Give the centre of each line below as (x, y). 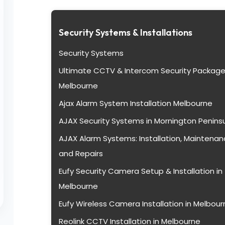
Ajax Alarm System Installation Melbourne (135, 103)
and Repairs (81, 154)
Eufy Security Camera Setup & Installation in (140, 171)
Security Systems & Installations (125, 33)
